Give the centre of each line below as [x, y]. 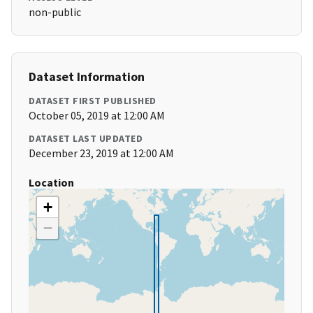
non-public [55, 12]
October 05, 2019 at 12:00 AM [97, 116]
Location [51, 183]
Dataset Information [87, 77]
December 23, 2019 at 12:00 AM [101, 153]
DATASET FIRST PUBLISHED [93, 101]
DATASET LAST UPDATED [86, 139]
